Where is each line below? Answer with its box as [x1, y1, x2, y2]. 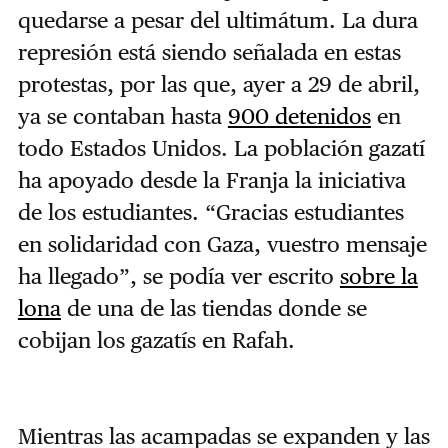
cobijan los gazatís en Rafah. [17, 327, 301, 354]
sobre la [339, 263, 418, 290]
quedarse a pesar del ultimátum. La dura [17, 7, 418, 34]
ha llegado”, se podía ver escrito [17, 263, 340, 290]
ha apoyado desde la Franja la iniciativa [17, 167, 406, 194]
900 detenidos [227, 103, 371, 130]
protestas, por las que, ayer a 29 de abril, [17, 71, 420, 98]
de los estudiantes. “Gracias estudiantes [17, 199, 404, 226]
